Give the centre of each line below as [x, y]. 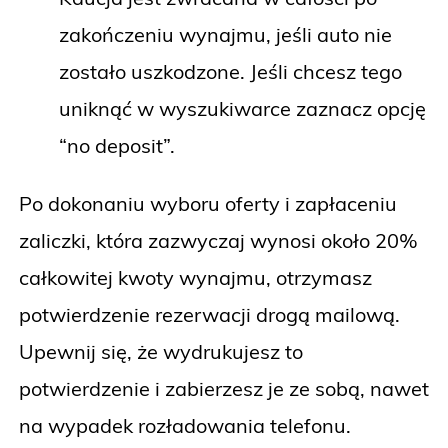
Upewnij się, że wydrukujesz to [161, 351]
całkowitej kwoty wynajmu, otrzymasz [195, 277]
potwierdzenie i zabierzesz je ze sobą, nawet [224, 388]
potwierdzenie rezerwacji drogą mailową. [209, 314]
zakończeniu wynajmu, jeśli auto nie [225, 34]
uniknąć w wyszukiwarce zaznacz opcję [242, 108]
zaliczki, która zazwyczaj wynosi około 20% [218, 240]
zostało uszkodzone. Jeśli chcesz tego [230, 71]
